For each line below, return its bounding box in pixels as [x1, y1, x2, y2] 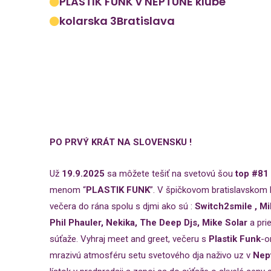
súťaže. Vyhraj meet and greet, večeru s [50, 233, 209, 244]
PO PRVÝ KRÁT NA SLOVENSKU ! [50, 137, 192, 148]
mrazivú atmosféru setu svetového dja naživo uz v [50, 250, 253, 261]
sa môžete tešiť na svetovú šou [105, 168, 235, 179]
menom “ [50, 184, 86, 195]
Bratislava [117, 13, 175, 28]
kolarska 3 [59, 13, 117, 28]
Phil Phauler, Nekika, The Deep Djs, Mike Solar [50, 217, 250, 228]
